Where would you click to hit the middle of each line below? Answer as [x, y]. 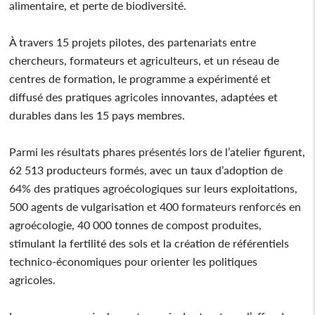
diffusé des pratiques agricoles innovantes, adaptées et [144, 96]
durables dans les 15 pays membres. [97, 115]
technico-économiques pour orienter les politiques [134, 261]
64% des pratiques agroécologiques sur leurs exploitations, [154, 188]
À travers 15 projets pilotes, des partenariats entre [133, 41]
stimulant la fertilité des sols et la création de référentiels [149, 243]
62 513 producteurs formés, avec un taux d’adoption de [146, 169]
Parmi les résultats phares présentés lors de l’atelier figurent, [157, 151]
